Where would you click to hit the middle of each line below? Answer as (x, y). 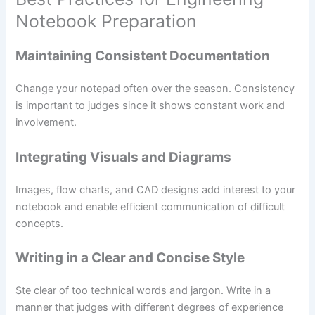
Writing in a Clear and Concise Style (130, 257)
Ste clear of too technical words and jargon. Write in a (143, 290)
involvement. (46, 123)
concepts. (40, 223)
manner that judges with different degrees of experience (150, 307)
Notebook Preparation (107, 21)
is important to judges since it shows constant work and (150, 106)
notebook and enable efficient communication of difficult (150, 206)
